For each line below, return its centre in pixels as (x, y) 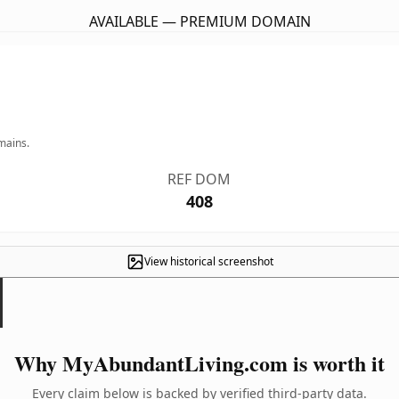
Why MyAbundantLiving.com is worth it (199, 363)
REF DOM (199, 179)
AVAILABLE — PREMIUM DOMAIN (199, 21)
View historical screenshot (208, 261)
